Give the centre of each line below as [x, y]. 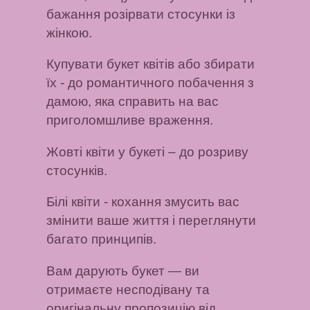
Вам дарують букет [106, 271]
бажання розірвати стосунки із [141, 14]
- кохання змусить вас [170, 202]
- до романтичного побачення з [156, 83]
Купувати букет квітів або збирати [151, 64]
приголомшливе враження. [130, 120]
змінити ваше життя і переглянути [152, 221]
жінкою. [70, 33]
